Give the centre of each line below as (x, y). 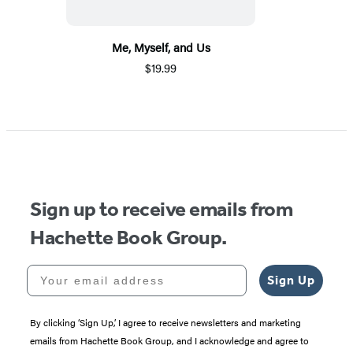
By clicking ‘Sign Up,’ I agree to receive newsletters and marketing (165, 322)
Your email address (91, 270)
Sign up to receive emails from (162, 209)
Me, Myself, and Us (161, 46)
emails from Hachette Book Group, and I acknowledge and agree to (169, 340)
